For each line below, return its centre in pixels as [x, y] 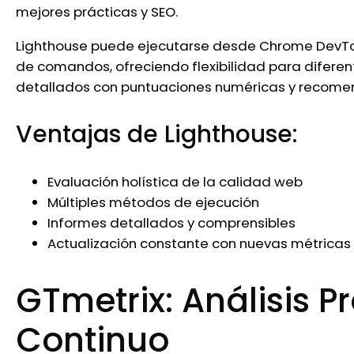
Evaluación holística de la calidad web [175, 181]
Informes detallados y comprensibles [171, 222]
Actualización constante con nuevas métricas [199, 243]
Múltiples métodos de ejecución [153, 202]
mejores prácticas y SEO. [97, 11]
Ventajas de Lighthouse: [157, 134]
